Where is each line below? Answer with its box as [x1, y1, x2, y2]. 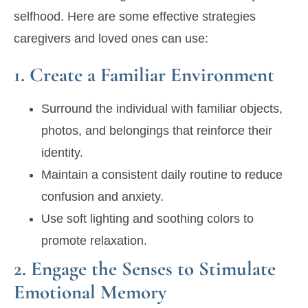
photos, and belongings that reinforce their [41, 124, 272, 138]
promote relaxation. [41, 234, 147, 248]
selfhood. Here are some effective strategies [14, 10, 256, 24]
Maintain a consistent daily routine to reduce [41, 168, 283, 182]
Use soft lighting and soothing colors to [41, 212, 254, 226]
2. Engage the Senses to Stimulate [14, 256, 276, 281]
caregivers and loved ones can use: [14, 32, 208, 46]
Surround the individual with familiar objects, [41, 102, 283, 116]
